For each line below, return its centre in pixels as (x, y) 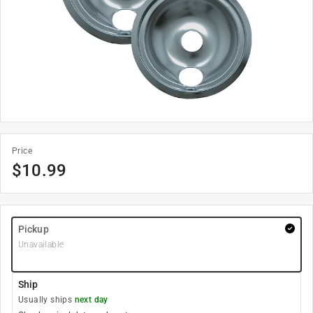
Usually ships (46, 300)
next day (91, 300)
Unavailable (41, 245)
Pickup (34, 229)
